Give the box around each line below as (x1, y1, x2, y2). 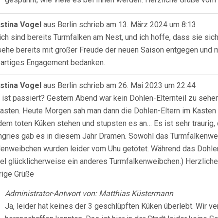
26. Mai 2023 (116, 81, 163, 90)
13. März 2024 (116, 20, 167, 29)
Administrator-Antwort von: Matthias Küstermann (5, 189, 173, 198)
